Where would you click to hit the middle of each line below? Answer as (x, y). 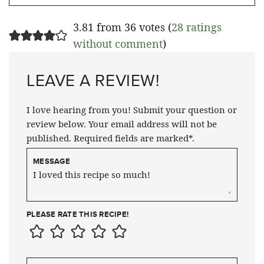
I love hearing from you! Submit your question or (132, 109)
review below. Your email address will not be (122, 123)
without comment (118, 43)
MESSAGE (52, 161)
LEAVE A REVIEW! (93, 80)
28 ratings (196, 27)
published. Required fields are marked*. (110, 138)
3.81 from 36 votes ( (122, 27)
